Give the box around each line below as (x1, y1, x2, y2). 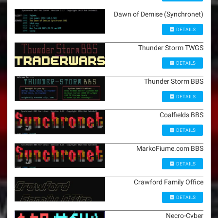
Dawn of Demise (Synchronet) (114, 10, 203, 18)
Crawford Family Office (134, 178, 203, 186)
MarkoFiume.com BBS (136, 144, 203, 152)
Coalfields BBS (160, 110, 203, 119)
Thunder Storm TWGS (138, 43, 203, 52)
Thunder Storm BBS (144, 77, 203, 85)
